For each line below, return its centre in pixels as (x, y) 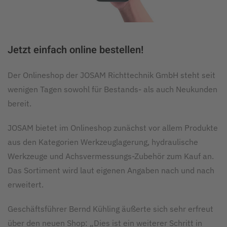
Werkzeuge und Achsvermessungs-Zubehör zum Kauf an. (111, 156)
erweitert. (26, 184)
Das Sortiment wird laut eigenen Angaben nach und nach (111, 170)
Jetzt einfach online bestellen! (75, 50)
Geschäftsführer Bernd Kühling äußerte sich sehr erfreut (110, 209)
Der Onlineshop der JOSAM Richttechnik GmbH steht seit (111, 75)
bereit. (20, 103)
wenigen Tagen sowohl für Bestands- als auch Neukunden (112, 89)
